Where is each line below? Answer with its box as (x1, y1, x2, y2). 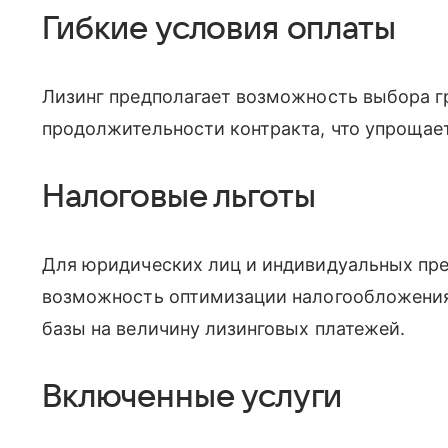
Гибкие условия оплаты (42, 12, 396, 47)
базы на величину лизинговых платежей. (42, 318, 405, 340)
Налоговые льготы (42, 180, 316, 215)
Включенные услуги (42, 380, 343, 415)
